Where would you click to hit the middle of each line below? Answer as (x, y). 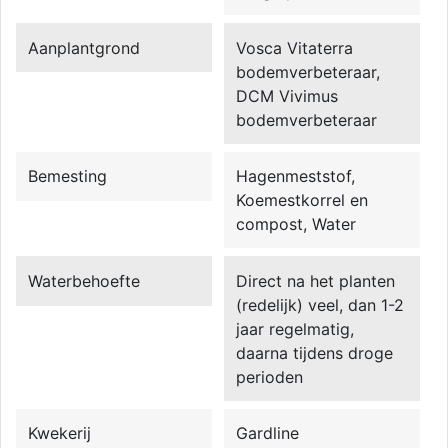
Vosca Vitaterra (295, 47)
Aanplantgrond (84, 47)
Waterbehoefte (84, 280)
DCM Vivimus (287, 95)
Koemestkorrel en (302, 200)
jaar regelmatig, (295, 328)
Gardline (268, 433)
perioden (270, 376)
